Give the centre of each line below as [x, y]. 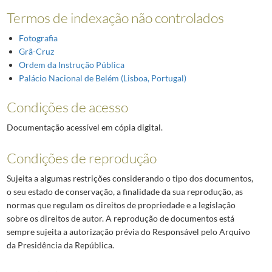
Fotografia [38, 38]
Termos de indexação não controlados [115, 18]
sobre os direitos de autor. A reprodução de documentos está [120, 219]
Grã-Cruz [36, 52]
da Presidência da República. [60, 245]
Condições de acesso [67, 107]
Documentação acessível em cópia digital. [84, 127]
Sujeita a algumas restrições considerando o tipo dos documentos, [130, 178]
